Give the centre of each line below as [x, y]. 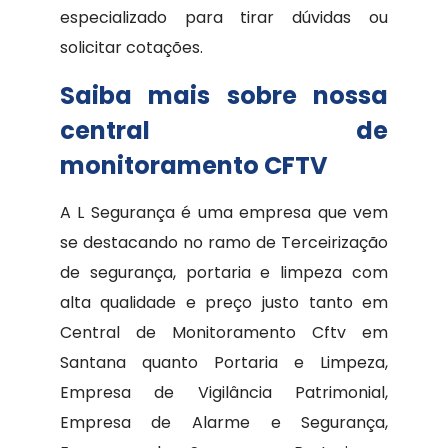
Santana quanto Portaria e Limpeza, [224, 362]
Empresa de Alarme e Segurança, [224, 422]
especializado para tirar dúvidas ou [224, 17]
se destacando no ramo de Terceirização [224, 242]
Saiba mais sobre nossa [224, 95]
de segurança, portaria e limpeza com [224, 272]
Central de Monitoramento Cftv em [224, 332]
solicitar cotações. [131, 47]
